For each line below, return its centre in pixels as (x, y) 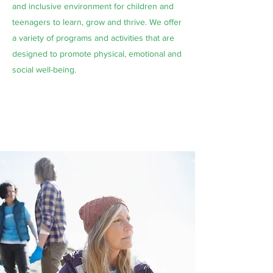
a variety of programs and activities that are (93, 38)
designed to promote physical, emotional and (97, 54)
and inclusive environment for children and (93, 6)
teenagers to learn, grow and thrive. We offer (97, 22)
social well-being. (44, 69)
